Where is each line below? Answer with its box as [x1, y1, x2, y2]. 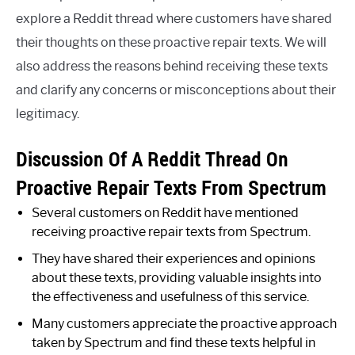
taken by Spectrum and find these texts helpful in [32, 335, 315, 351]
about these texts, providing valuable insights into [32, 270, 322, 286]
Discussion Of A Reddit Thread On [16, 147, 288, 173]
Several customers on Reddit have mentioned [32, 205, 299, 221]
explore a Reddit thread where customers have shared [16, 11, 332, 27]
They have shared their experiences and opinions [32, 251, 315, 267]
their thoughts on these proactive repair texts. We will [16, 35, 326, 51]
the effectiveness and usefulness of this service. [32, 289, 309, 305]
